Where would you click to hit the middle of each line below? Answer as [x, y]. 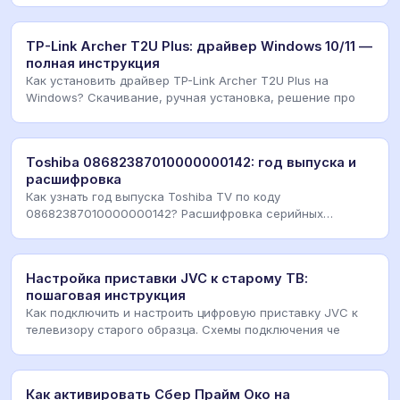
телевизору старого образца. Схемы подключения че [183, 330]
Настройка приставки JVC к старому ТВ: [167, 279]
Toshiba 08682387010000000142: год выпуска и [191, 163]
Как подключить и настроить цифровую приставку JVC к [192, 313]
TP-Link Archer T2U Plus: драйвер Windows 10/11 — [199, 47]
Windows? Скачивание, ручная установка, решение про [191, 98]
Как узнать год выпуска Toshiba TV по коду [153, 197]
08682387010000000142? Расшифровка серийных [175, 214]
